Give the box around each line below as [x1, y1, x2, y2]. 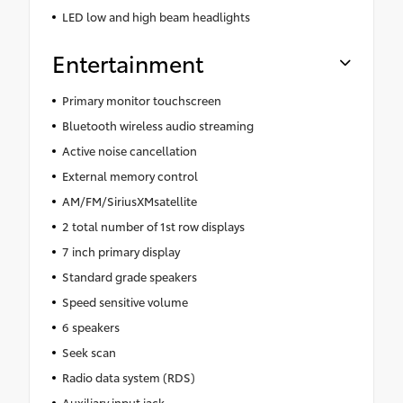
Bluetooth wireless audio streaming [61, 116, 254, 133]
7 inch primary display [61, 242, 180, 259]
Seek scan [61, 343, 116, 360]
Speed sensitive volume [61, 292, 188, 309]
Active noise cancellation [61, 141, 197, 158]
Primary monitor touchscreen [61, 91, 221, 108]
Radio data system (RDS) [61, 368, 195, 385]
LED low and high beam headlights [61, 7, 250, 24]
